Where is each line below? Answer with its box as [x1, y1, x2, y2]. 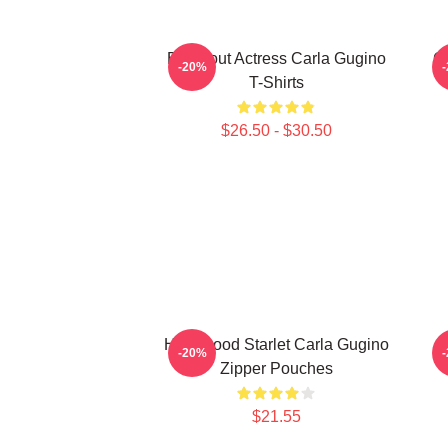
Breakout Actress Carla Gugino [166, 50, 386, 67]
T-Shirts [248, 74, 304, 91]
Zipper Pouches [219, 360, 333, 377]
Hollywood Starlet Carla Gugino [163, 336, 389, 353]
